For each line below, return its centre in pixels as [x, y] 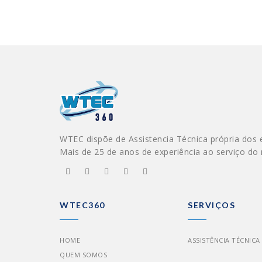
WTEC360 [82, 205]
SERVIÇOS [212, 205]
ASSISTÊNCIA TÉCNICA [224, 240]
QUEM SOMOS [83, 254]
